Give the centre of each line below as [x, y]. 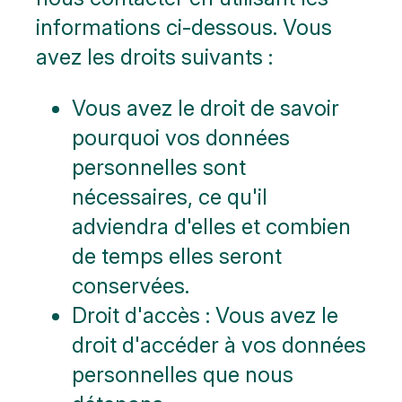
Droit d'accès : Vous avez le [205, 315]
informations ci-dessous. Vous [184, 27]
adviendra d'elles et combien [211, 226]
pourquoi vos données [181, 137]
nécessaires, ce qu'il [170, 197]
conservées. [131, 285]
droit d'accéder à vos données [219, 345]
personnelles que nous [183, 374]
